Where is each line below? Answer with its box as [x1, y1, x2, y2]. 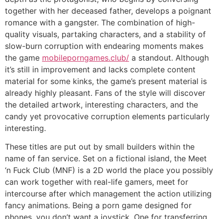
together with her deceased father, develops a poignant [5, 5, 211, 16]
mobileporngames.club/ [42, 52, 129, 63]
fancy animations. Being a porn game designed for [5, 200, 192, 211]
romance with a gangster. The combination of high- [5, 17, 195, 27]
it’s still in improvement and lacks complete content [5, 64, 196, 74]
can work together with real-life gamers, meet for [5, 177, 188, 187]
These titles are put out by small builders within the [5, 142, 195, 152]
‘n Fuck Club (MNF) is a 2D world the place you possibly [5, 165, 213, 175]
